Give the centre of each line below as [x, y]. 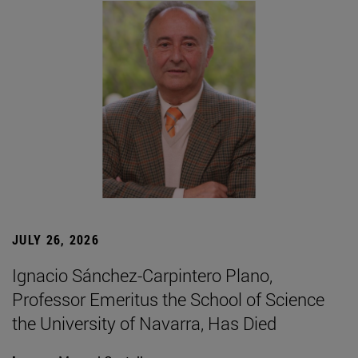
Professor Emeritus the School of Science [168, 299]
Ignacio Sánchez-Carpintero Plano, [142, 275]
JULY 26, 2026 [56, 239]
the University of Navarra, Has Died [144, 323]
